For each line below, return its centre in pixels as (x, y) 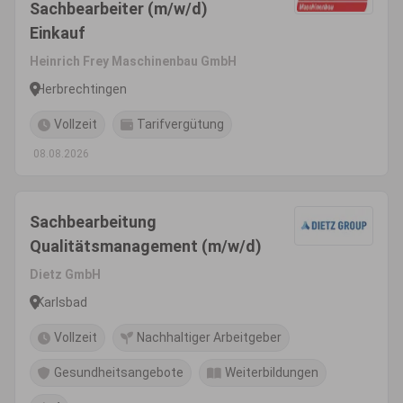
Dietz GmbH (65, 274)
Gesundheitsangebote (119, 372)
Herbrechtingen (82, 89)
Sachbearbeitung (93, 222)
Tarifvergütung (180, 124)
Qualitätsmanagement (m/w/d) (146, 246)
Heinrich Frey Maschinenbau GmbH (133, 61)
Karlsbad (62, 302)
